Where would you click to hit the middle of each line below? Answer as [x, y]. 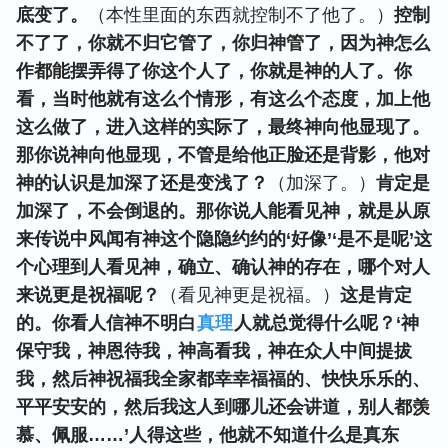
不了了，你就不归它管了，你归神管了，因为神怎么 [223, 43]
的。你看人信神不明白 [106, 323]
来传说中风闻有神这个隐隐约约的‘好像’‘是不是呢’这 [224, 239]
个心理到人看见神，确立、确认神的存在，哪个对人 [223, 267]
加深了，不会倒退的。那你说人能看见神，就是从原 [223, 211]
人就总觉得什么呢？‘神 [326, 323]
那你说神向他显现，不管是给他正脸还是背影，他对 [223, 155]
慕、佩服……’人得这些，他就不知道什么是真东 [207, 435]
